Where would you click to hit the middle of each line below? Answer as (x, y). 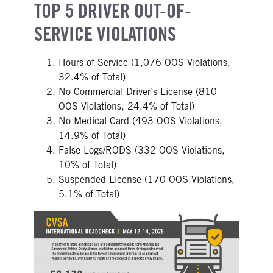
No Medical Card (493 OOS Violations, (140, 121)
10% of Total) (87, 165)
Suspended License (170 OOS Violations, (147, 180)
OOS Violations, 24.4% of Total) (126, 107)
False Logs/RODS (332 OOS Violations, (142, 151)
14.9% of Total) (92, 136)
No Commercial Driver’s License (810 (138, 92)
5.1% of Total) (89, 194)
